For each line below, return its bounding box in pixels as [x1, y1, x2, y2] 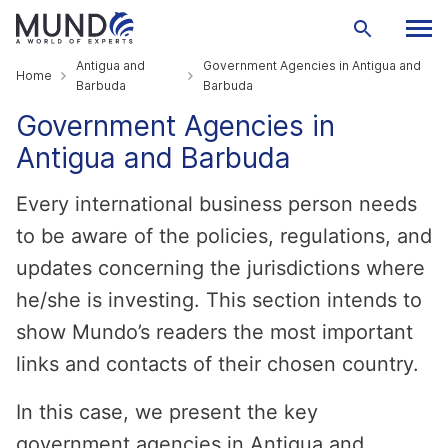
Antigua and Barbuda [16, 141, 291, 175]
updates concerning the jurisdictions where [16, 256, 425, 280]
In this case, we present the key [16, 400, 318, 424]
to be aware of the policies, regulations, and [16, 224, 432, 248]
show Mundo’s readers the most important [16, 320, 413, 344]
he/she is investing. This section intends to [16, 288, 422, 312]
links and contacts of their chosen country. [16, 352, 425, 376]
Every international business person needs [16, 192, 417, 216]
